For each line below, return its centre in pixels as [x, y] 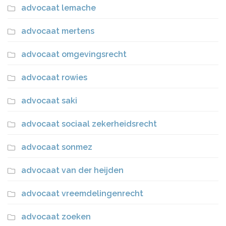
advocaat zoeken [56, 217]
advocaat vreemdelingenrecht [82, 193]
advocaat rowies [54, 77]
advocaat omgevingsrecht [74, 54]
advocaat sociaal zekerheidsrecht [89, 124]
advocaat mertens [58, 31]
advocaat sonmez [57, 147]
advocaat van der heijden [72, 170]
